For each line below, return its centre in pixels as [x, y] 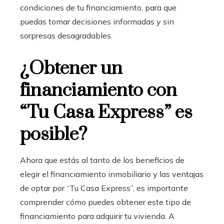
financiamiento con [98, 91]
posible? [53, 135]
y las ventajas [177, 174]
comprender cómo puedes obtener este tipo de [105, 202]
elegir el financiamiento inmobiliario [85, 174]
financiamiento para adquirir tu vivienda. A [97, 216]
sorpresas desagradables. [66, 36]
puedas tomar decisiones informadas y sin [97, 22]
